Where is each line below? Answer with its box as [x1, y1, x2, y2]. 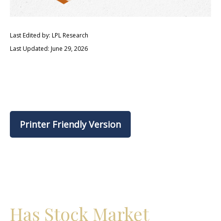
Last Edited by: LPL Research [10, 31, 88, 39]
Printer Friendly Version [20, 118, 121, 130]
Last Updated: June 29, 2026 [10, 44, 88, 53]
